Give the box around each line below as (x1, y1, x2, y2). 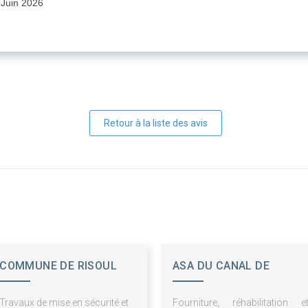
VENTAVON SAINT (173, 280, 265, 294)
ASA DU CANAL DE (173, 259, 269, 273)
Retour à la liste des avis (103, 118, 208, 129)
